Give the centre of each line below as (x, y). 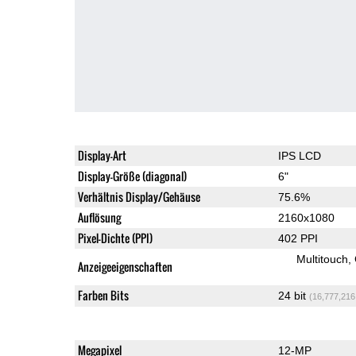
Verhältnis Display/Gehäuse (139, 196)
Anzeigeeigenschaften (125, 266)
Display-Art (102, 155)
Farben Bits (103, 295)
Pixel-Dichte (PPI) (115, 238)
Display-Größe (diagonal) (132, 176)
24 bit (293, 295)
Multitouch (322, 259)
